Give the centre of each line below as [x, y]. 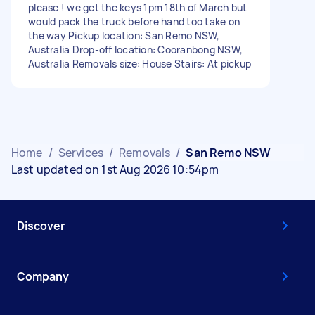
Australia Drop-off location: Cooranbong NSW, [135, 49]
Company [43, 276]
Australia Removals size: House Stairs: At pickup [140, 63]
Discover [41, 225]
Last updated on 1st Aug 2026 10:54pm [115, 169]
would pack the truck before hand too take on [134, 21]
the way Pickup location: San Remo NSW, [124, 35]
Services [81, 152]
